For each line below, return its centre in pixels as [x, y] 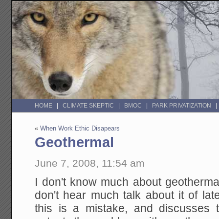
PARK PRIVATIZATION [182, 106]
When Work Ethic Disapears [80, 129]
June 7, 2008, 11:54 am [90, 163]
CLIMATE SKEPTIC [88, 106]
